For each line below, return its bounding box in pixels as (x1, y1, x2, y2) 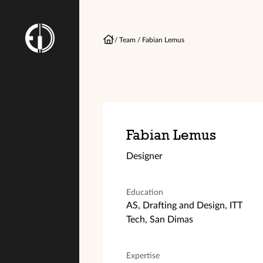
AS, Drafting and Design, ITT (126, 201, 242, 210)
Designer (126, 151, 163, 161)
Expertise (126, 252, 160, 260)
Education (126, 188, 163, 197)
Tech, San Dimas (126, 215, 193, 224)
